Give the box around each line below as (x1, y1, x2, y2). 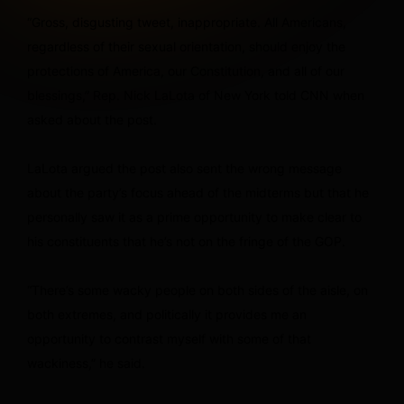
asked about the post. (27, 111, 157, 127)
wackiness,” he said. (27, 354, 145, 371)
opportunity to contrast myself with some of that (27, 330, 311, 346)
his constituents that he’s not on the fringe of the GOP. (27, 233, 345, 249)
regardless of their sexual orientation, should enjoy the (27, 38, 345, 54)
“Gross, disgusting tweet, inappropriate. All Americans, (27, 14, 346, 30)
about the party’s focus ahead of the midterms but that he (27, 184, 369, 200)
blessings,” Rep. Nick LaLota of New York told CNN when (27, 87, 364, 103)
